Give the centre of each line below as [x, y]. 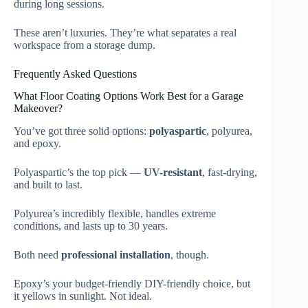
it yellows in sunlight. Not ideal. [83, 296]
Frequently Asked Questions [75, 74]
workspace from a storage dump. [85, 45]
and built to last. [48, 185]
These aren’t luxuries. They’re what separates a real [125, 32]
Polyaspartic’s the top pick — [79, 173]
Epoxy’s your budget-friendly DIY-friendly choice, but [132, 284]
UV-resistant [173, 173]
